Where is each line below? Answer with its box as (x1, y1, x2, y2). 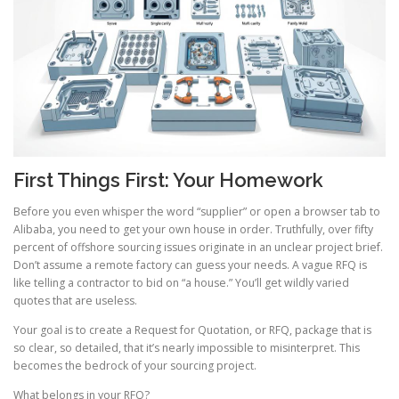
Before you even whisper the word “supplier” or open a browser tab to (13, 204, 380, 220)
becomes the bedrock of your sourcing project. (13, 358, 256, 374)
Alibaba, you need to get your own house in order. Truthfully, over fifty (13, 222, 373, 238)
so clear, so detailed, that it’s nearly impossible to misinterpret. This (13, 340, 360, 356)
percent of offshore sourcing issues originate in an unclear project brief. (13, 240, 383, 256)
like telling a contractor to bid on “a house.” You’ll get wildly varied (13, 275, 349, 291)
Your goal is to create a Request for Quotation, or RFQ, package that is (13, 322, 371, 338)
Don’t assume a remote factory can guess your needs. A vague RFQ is (13, 257, 367, 273)
